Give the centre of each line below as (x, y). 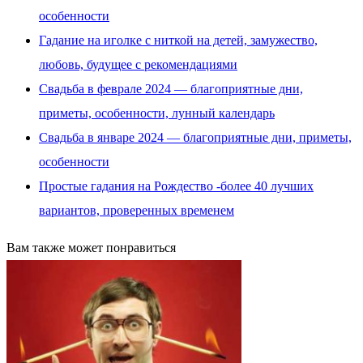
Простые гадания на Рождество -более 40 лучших (176, 186)
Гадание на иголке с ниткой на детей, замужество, (178, 41)
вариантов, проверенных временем (137, 211)
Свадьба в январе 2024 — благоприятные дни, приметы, (195, 138)
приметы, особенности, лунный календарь (157, 113)
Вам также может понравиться (91, 248)
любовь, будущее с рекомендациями (138, 65)
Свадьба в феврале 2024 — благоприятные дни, (171, 89)
